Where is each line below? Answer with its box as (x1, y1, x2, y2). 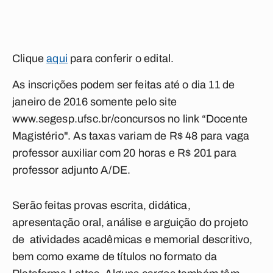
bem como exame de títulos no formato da (12, 250, 218, 263)
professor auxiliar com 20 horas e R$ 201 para (12, 147, 237, 159)
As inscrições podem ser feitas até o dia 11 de (12, 79, 235, 91)
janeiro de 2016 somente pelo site (12, 96, 177, 108)
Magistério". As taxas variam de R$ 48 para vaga (12, 130, 250, 142)
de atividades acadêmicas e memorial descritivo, (12, 233, 253, 246)
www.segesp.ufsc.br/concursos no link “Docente (12, 113, 248, 125)
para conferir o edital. (68, 52, 174, 65)
